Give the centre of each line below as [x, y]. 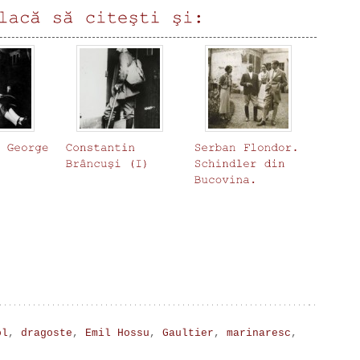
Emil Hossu [117, 333]
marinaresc [259, 333]
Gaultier [188, 333]
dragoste [47, 333]
